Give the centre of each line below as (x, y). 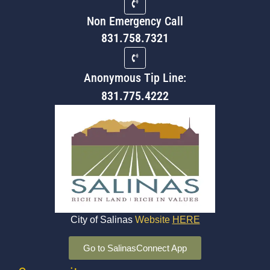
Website (153, 220)
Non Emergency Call (135, 21)
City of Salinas (102, 220)
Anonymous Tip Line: (135, 77)
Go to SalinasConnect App (135, 248)
